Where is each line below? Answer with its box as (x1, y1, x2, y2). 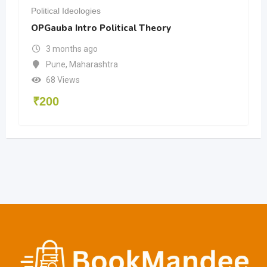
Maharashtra (69, 59, 118, 69)
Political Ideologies (31, 5, 101, 15)
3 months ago (45, 44, 98, 54)
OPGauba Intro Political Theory (31, 21, 171, 34)
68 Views (45, 74, 80, 85)
